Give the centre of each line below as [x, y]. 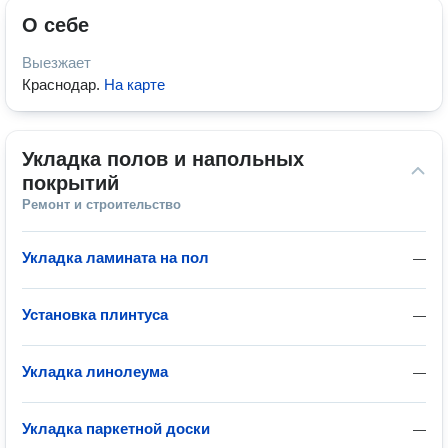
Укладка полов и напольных [163, 159]
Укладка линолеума [95, 371]
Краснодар [59, 84]
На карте [134, 84]
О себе [55, 25]
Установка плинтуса [95, 314]
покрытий [70, 183]
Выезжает [56, 62]
